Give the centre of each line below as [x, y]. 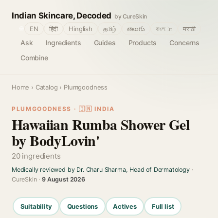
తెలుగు [136, 29]
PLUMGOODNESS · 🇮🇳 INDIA [63, 109]
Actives [125, 206]
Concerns [184, 43]
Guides [105, 43]
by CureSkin [131, 16]
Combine [34, 58]
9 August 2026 [64, 179]
